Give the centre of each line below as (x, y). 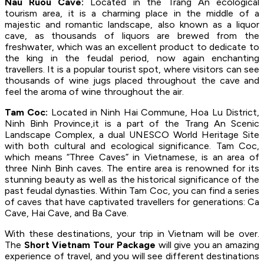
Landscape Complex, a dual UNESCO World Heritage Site (132, 134)
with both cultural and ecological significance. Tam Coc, (132, 146)
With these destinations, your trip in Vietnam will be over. (132, 233)
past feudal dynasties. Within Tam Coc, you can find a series (132, 190)
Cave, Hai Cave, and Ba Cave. (67, 213)
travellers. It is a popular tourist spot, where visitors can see (132, 69)
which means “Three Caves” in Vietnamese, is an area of (132, 157)
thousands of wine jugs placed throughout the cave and (132, 80)
